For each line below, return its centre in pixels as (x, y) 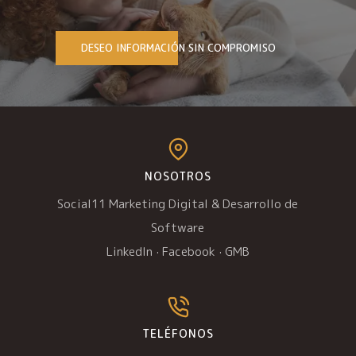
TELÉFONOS (178, 334)
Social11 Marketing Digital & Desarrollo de (178, 204)
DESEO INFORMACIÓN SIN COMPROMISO (178, 48)
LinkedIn (129, 252)
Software (178, 228)
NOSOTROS (178, 176)
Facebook (188, 252)
